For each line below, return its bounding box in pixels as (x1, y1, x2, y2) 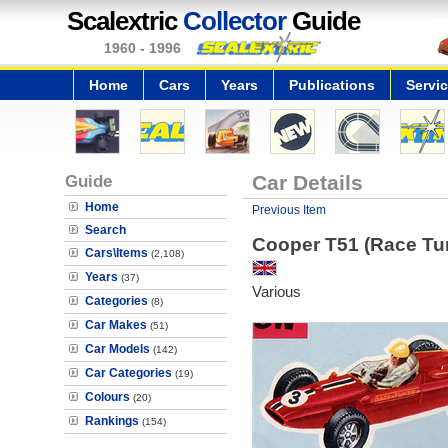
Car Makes (85, 318, 147, 332)
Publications (289, 77, 375, 93)
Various (251, 283, 301, 300)
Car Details (251, 171, 363, 194)
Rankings (85, 414, 139, 428)
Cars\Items (85, 246, 148, 260)
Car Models (85, 342, 150, 356)
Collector (183, 6, 286, 36)
